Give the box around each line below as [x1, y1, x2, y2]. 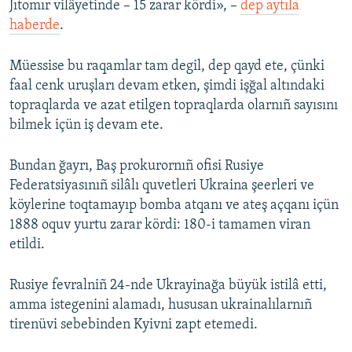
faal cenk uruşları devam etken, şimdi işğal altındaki [9, 79, 324, 94]
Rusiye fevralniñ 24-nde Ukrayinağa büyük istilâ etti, [9, 278, 327, 294]
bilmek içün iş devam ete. [9, 118, 163, 134]
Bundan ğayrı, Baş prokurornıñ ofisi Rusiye [9, 159, 264, 174]
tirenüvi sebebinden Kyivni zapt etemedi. [9, 317, 258, 333]
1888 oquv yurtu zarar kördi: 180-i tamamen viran [9, 218, 310, 233]
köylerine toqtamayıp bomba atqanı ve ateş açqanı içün [9, 198, 339, 214]
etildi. [9, 237, 45, 253]
